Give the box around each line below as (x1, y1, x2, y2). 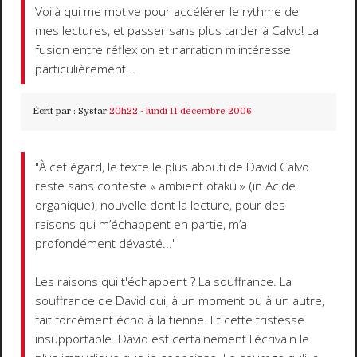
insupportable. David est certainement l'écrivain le (35, 330, 310, 347)
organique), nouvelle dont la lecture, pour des (35, 196, 286, 214)
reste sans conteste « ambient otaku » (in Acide (35, 177, 296, 194)
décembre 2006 (179, 106, 252, 117)
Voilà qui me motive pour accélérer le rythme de (35, 3, 300, 21)
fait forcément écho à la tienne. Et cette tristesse (35, 311, 305, 328)
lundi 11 (145, 106, 178, 117)
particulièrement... (35, 61, 136, 78)
